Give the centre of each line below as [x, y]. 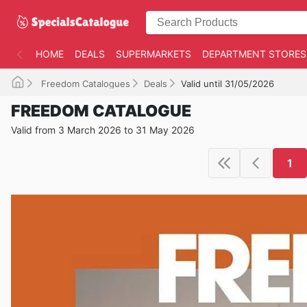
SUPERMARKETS [153, 54]
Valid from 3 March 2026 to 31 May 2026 [103, 130]
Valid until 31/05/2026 [228, 84]
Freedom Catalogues [84, 84]
